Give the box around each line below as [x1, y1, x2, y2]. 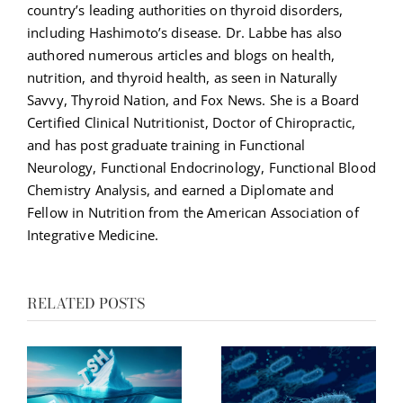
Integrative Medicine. [27, 226, 159, 245]
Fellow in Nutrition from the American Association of [27, 203, 359, 222]
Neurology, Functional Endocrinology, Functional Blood [27, 158, 376, 177]
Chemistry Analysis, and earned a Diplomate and [27, 181, 334, 200]
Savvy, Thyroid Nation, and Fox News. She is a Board [27, 91, 360, 110]
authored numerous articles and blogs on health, [27, 46, 336, 65]
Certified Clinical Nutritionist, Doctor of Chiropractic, [27, 113, 356, 132]
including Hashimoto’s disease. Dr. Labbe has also [27, 23, 343, 42]
